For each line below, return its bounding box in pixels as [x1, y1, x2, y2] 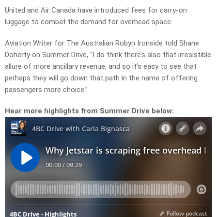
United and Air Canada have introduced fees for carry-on [5, 6, 187, 15]
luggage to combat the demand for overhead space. [5, 17, 172, 27]
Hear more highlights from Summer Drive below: [5, 107, 176, 116]
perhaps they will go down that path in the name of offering [5, 74, 198, 83]
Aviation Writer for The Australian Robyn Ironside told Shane [5, 39, 199, 48]
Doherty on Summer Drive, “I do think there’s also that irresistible [5, 50, 211, 60]
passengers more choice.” [5, 85, 88, 94]
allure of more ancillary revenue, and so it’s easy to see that [5, 62, 197, 71]
